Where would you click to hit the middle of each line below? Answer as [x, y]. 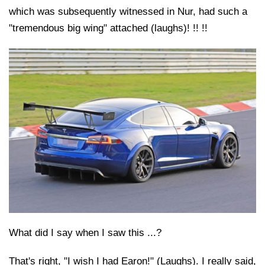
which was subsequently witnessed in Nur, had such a [128, 11]
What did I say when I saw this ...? [85, 233]
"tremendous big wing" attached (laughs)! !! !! [108, 28]
